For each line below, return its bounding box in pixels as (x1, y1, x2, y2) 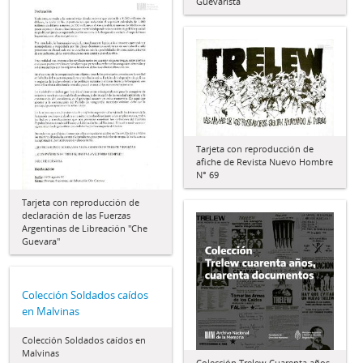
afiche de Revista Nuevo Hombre (196, 156, 333, 169)
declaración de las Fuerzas (22, 209, 130, 222)
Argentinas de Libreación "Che (22, 222, 147, 235)
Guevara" (22, 235, 60, 248)
